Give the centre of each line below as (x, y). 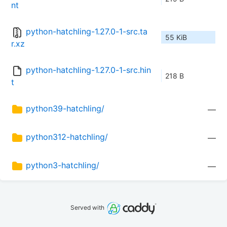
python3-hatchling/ (63, 165)
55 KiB (176, 37)
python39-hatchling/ (65, 109)
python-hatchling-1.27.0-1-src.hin (88, 70)
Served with (88, 208)
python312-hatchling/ (67, 137)
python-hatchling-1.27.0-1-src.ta (87, 32)
